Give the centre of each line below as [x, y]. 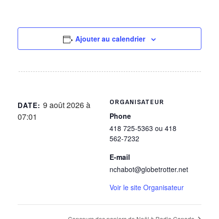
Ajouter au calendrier [110, 38]
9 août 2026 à [67, 105]
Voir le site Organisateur [147, 187]
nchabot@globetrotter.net [149, 169]
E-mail [120, 157]
